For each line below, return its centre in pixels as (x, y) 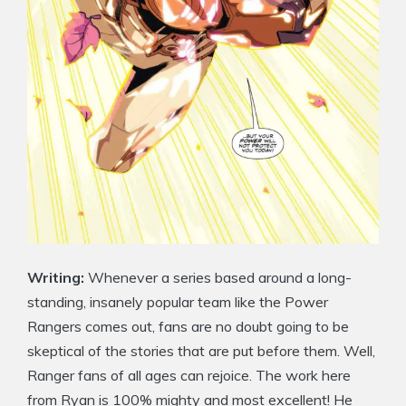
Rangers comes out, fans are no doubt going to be (188, 326)
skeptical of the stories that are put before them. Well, (201, 350)
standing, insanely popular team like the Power (178, 301)
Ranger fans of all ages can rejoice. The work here (189, 375)
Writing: (58, 277)
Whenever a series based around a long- (220, 277)
